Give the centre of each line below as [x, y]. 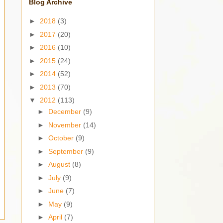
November [65, 125]
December [65, 112]
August [60, 165]
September [66, 151]
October [62, 138]
